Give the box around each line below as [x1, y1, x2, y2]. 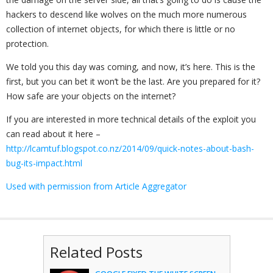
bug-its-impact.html [6, 157, 82, 169]
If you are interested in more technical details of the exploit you [6, 113, 256, 125]
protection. [6, 38, 49, 49]
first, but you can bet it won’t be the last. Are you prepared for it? [6, 76, 260, 87]
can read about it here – [6, 128, 101, 140]
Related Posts [49, 242, 143, 262]
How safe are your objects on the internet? [6, 90, 175, 102]
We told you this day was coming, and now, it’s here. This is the [6, 61, 255, 73]
